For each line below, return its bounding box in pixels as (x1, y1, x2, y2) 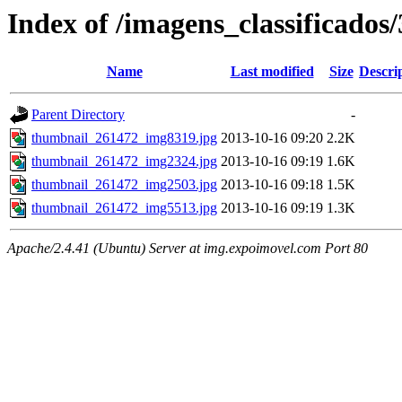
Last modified (230, 64, 314, 80)
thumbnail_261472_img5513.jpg (31, 200, 217, 216)
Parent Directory (31, 107, 125, 123)
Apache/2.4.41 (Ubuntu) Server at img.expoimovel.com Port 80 (7, 240, 368, 257)
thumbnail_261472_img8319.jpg (31, 130, 217, 146)
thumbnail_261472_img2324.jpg (31, 153, 217, 170)
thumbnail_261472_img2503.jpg (31, 177, 217, 193)
